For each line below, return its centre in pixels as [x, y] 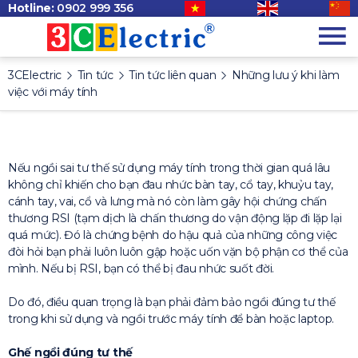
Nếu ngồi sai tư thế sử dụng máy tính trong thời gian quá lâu [169, 168]
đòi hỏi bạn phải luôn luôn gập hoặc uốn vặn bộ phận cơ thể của [178, 252]
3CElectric [35, 75]
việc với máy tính [53, 92]
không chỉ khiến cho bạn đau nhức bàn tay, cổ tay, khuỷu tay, [171, 185]
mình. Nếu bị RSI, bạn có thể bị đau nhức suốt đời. [141, 268]
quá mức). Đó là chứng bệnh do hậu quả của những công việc [173, 235]
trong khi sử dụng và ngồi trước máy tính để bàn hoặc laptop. [171, 319]
